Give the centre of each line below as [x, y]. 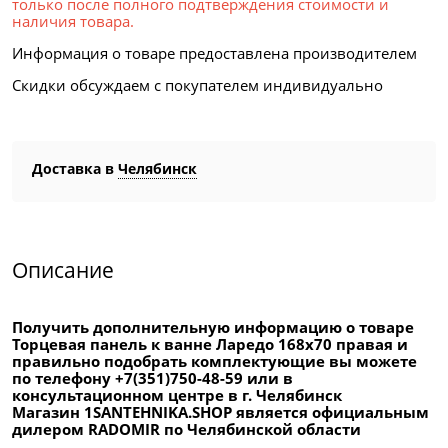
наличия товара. [73, 21]
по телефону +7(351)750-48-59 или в [152, 377]
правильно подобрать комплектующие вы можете [214, 360]
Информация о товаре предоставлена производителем [214, 53]
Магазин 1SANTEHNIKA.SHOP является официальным [220, 411]
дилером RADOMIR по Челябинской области [186, 428]
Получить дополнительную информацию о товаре [213, 326]
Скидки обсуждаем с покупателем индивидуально [197, 85]
